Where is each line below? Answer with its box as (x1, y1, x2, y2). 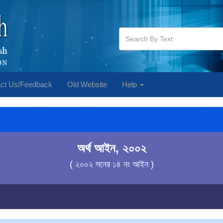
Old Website (67, 80, 107, 89)
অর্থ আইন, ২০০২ (77, 141, 146, 155)
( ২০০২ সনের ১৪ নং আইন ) (69, 159, 154, 169)
